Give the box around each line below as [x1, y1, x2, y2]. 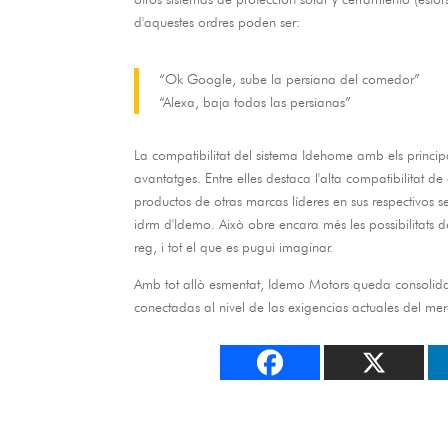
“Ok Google [159, 70, 233, 87]
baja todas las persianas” [203, 93, 352, 110]
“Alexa [159, 93, 196, 110]
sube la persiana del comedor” [240, 70, 421, 87]
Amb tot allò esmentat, [134, 275, 269, 292]
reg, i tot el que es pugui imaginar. [134, 238, 334, 255]
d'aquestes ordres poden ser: [134, 13, 301, 30]
